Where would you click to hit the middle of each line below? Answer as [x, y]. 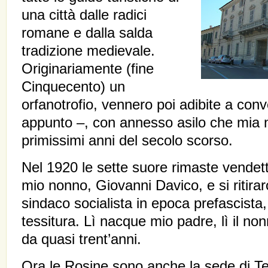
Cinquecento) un [73, 87]
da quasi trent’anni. [81, 239]
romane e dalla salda [87, 33]
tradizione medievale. [88, 51]
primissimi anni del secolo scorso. [127, 141]
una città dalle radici [84, 15]
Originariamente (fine [88, 69]
